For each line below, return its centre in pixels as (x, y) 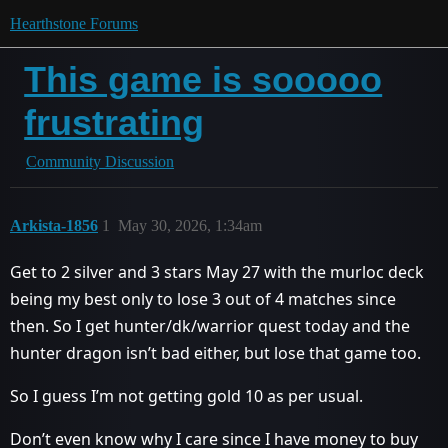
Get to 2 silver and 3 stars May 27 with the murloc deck (217, 272)
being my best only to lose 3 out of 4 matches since (203, 299)
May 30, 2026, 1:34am (190, 225)
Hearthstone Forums (74, 23)
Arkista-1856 (54, 225)
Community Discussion (100, 161)
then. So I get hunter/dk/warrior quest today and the (210, 326)
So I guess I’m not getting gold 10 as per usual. (186, 396)
